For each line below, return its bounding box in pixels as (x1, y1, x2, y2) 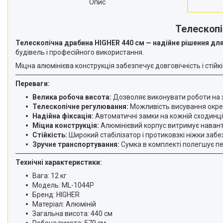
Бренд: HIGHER (32, 190, 80, 199)
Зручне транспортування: (32, 140, 119, 148)
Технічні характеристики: (15, 158, 102, 166)
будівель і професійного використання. (15, 48, 144, 56)
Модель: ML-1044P (32, 181, 94, 189)
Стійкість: (32, 130, 67, 139)
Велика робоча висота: (32, 93, 111, 101)
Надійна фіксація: (32, 111, 94, 120)
